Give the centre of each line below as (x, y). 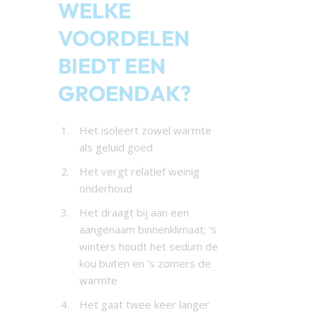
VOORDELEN (123, 38)
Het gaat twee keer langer (144, 304)
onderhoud (105, 188)
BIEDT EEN (111, 65)
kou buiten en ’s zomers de (145, 263)
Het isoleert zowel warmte (145, 130)
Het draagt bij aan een (134, 212)
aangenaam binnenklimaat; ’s (148, 229)
